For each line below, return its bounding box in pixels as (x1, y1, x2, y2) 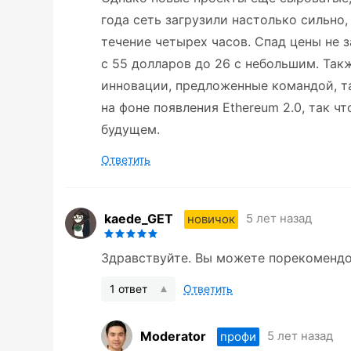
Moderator (140, 327, 206, 344)
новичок (187, 211, 235, 226)
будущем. (101, 121, 160, 138)
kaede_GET (104, 210, 173, 226)
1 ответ (110, 282, 147, 296)
